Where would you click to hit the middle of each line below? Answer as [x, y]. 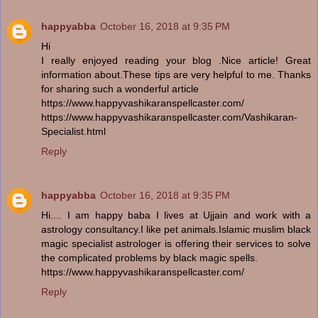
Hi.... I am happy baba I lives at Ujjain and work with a [176, 215]
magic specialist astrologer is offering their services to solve [176, 243]
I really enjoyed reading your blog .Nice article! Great [176, 60]
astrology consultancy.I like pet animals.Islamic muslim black [176, 229]
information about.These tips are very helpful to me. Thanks [176, 74]
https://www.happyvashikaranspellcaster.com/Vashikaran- [169, 117]
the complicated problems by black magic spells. [149, 257]
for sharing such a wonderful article [120, 88]
